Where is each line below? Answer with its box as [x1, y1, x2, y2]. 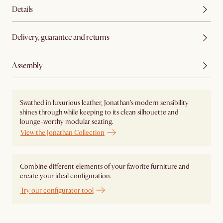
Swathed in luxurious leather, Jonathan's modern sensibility [20, 98, 189, 107]
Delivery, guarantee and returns [12, 32, 110, 43]
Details [12, 4, 33, 14]
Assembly [12, 60, 43, 71]
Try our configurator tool [20, 186, 94, 195]
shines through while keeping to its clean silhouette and [20, 108, 179, 116]
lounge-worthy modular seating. [20, 117, 113, 126]
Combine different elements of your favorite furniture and [20, 162, 190, 171]
